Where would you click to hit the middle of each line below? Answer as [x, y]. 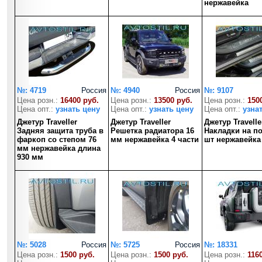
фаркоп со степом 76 [57, 139]
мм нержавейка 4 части [155, 139]
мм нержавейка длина [59, 148]
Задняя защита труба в [60, 131]
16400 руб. [80, 100]
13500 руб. [173, 100]
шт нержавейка [232, 139]
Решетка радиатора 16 [152, 131]
